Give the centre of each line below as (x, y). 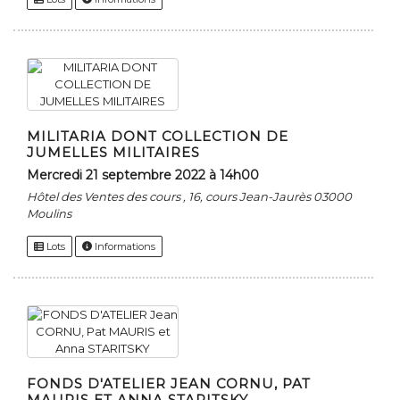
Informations (124, 247)
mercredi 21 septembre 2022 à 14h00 (149, 175)
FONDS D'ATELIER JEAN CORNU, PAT (169, 384)
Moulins (49, 214)
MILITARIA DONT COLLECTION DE (158, 137)
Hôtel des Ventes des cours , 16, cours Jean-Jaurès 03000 (189, 197)
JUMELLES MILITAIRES (113, 153)
